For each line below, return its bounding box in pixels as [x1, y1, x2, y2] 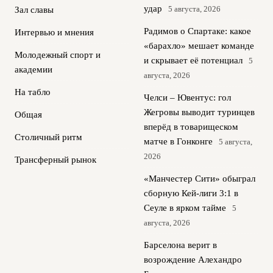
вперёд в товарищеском [144, 122, 238, 132]
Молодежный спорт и [15, 50, 101, 60]
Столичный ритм [15, 132, 82, 142]
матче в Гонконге [144, 136, 213, 146]
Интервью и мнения [15, 27, 94, 37]
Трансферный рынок [15, 155, 96, 165]
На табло [15, 87, 51, 97]
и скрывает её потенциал [144, 55, 243, 65]
